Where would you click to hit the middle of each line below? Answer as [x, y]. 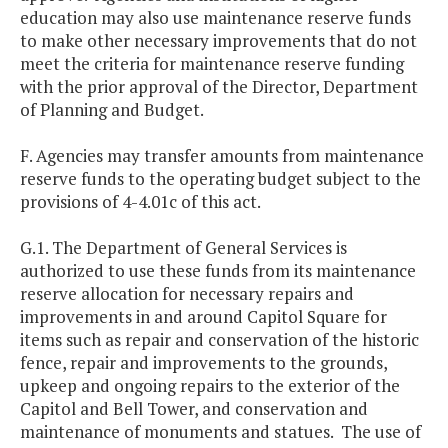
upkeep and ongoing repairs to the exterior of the [210, 386]
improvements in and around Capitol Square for [203, 317]
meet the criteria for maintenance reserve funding [212, 64]
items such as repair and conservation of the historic [219, 340]
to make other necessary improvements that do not [218, 41]
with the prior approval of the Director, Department [219, 87]
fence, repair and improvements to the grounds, [203, 363]
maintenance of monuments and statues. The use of [220, 432]
